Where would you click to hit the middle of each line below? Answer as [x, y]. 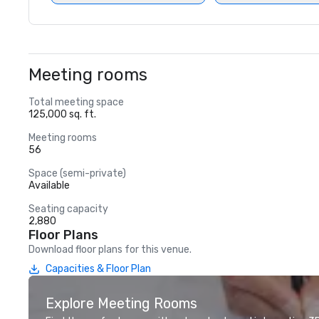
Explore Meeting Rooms [121, 303]
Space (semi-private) [77, 173]
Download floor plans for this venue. [110, 250]
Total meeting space [76, 102]
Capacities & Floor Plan [98, 269]
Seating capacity [68, 209]
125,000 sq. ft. [62, 114]
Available [49, 185]
